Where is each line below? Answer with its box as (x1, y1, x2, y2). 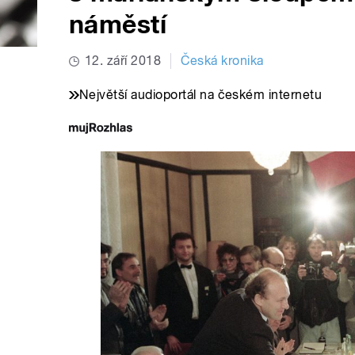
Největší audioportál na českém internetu (79, 87, 323, 103)
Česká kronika (181, 53, 264, 69)
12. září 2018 (85, 53, 162, 69)
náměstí (69, 10, 167, 40)
